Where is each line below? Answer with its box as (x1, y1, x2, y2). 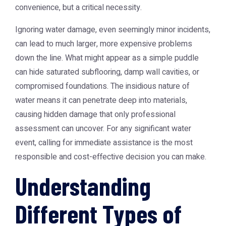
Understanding (15, 171, 151, 201)
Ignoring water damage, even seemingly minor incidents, (15, 24, 210, 36)
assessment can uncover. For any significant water (15, 123, 191, 135)
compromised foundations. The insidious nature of (15, 80, 190, 92)
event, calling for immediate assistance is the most (15, 137, 193, 149)
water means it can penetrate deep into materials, (15, 94, 187, 106)
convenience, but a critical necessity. (15, 2, 142, 14)
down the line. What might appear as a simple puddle (15, 52, 199, 64)
